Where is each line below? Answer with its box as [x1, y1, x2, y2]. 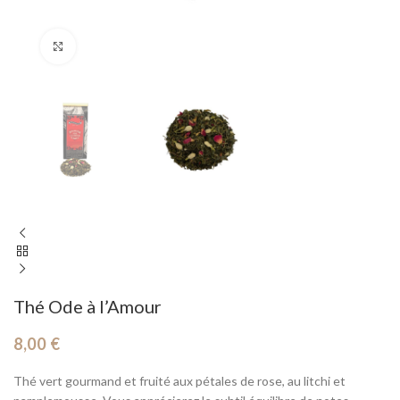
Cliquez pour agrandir [76, 39, 199, 54]
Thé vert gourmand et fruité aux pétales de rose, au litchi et [13, 373, 346, 389]
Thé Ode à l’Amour [13, 296, 162, 318]
